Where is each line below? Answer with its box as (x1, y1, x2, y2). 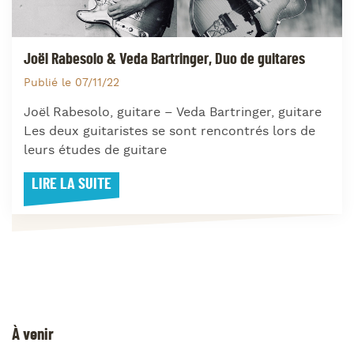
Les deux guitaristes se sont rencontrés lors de (24, 123, 315, 141)
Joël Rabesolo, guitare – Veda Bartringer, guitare (24, 104, 322, 122)
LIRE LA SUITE (32, 176, 111, 193)
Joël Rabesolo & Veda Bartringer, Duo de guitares (24, 51, 305, 67)
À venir (12, 326, 54, 344)
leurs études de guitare (24, 142, 167, 160)
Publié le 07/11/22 (24, 76, 119, 91)
